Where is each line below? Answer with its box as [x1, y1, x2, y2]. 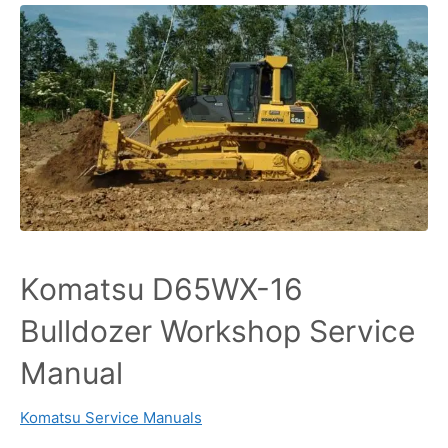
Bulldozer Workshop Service [20, 313, 415, 350]
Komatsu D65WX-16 [20, 271, 303, 308]
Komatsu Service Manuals [20, 408, 202, 428]
